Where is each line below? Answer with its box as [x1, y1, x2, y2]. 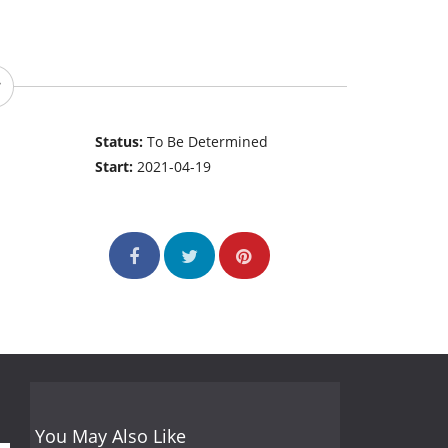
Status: [95, 132, 148, 152]
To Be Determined [147, 132, 269, 152]
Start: [95, 157, 138, 177]
